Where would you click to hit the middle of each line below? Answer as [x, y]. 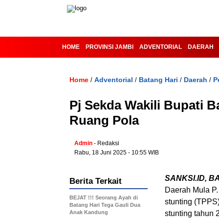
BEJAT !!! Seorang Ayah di [104, 197]
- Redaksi [107, 143]
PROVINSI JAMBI [109, 47]
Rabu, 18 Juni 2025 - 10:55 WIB [117, 153]
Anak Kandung [89, 212]
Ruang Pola [104, 120]
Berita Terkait [96, 181]
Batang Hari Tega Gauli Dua [105, 205]
